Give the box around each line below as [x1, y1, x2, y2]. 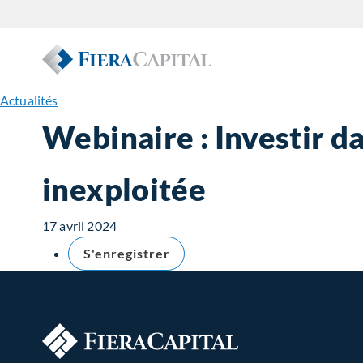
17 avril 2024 [42, 218, 117, 233]
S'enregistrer [83, 246, 170, 261]
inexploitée [42, 170, 207, 207]
